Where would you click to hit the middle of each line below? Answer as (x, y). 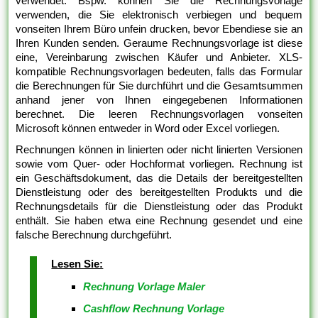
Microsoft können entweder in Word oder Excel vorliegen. (148, 128)
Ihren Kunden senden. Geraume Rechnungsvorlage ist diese (159, 43)
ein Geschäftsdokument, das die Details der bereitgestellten (159, 178)
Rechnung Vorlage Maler (144, 287)
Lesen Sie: (77, 264)
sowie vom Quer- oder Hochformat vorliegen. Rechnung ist (159, 164)
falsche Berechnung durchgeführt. (94, 235)
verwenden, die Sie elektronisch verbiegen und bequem (159, 15)
